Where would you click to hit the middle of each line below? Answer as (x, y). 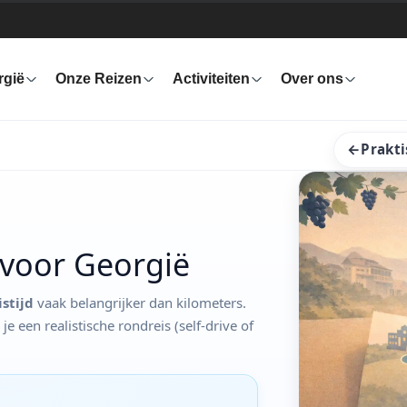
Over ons (312, 79)
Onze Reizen (99, 79)
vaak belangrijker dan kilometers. (140, 302)
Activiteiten (211, 79)
